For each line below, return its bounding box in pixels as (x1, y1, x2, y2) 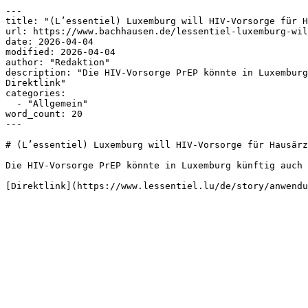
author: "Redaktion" (5, 57, 110, 67)
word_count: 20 (5, 109, 82, 119)
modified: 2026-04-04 (5, 47, 115, 57)
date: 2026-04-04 (5, 36, 93, 47)
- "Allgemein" (5, 98, 16, 109)
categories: (5, 88, 66, 98)
